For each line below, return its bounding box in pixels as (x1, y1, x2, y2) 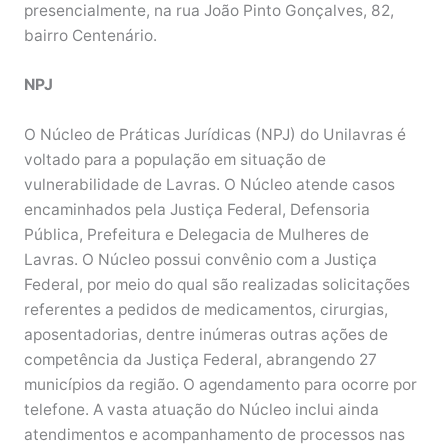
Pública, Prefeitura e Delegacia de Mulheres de (23, 225, 369, 245)
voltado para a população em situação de (23, 150, 326, 170)
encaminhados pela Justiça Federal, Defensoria (23, 200, 370, 220)
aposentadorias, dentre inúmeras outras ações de (23, 325, 388, 345)
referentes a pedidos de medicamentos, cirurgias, (23, 300, 388, 320)
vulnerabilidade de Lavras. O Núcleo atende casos (23, 175, 395, 195)
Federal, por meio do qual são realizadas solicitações (23, 275, 410, 295)
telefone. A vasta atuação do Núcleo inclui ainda (23, 400, 379, 420)
